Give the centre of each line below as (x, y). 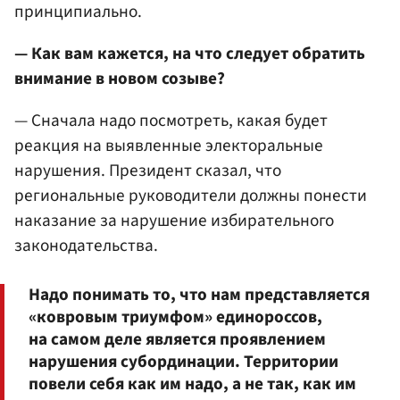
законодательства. (86, 245)
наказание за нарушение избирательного (174, 220)
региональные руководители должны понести (191, 195)
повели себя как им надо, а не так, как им (192, 383)
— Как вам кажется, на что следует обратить (190, 53)
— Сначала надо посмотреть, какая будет (171, 120)
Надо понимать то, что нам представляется (199, 294)
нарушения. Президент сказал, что (148, 170)
